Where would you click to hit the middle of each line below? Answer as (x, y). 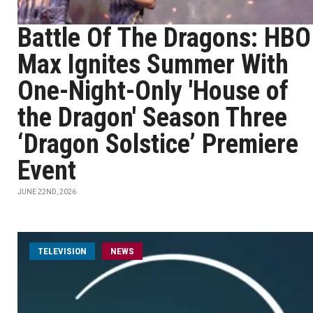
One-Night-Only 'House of (153, 91)
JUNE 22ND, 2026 (47, 192)
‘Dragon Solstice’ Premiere (158, 144)
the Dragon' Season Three (152, 117)
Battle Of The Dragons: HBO (164, 38)
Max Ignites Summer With (153, 64)
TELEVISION (62, 251)
